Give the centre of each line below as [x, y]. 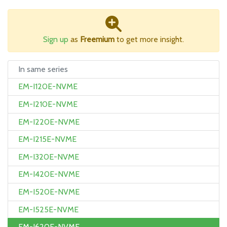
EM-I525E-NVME [48, 209]
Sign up [56, 39]
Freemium [97, 39]
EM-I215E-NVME [47, 139]
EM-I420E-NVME [49, 174]
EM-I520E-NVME [49, 192]
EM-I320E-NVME [49, 157]
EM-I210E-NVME [48, 104]
